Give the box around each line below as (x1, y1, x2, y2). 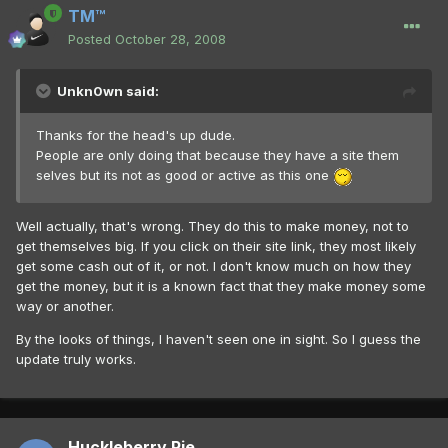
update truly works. (16, 350, 136, 367)
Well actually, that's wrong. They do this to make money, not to (16, 217, 409, 234)
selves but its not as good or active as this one (36, 167, 333, 184)
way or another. (16, 297, 114, 314)
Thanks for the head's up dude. (36, 127, 235, 144)
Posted (68, 31, 115, 48)
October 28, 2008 (115, 31, 226, 48)
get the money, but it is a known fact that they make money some (16, 277, 426, 294)
